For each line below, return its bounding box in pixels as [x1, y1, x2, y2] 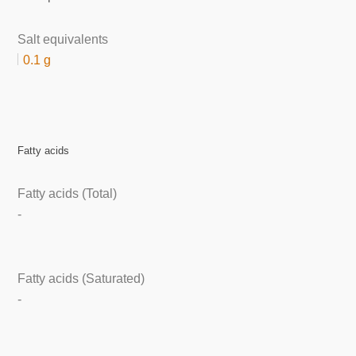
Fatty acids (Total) [17, 187, 118, 201]
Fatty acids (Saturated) [17, 271, 145, 285]
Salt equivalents [17, 32, 109, 46]
